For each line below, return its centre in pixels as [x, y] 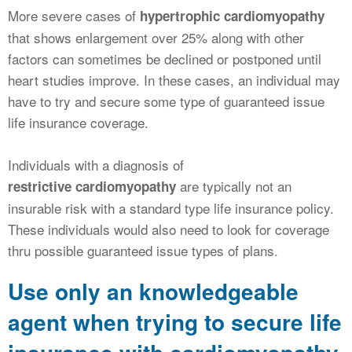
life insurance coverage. [78, 123]
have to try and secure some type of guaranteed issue [166, 101]
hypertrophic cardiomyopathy [232, 16]
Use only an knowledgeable [153, 291]
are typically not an [234, 186]
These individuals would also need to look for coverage [169, 229]
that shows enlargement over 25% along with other [156, 38]
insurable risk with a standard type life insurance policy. [171, 208]
